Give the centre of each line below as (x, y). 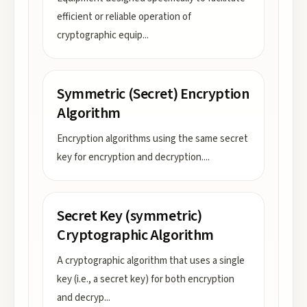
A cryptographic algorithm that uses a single (151, 261)
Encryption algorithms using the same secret (152, 139)
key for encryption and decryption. (130, 157)
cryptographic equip (100, 35)
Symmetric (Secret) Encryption (153, 94)
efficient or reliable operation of (124, 17)
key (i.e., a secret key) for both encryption (146, 279)
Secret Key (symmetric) (130, 216)
